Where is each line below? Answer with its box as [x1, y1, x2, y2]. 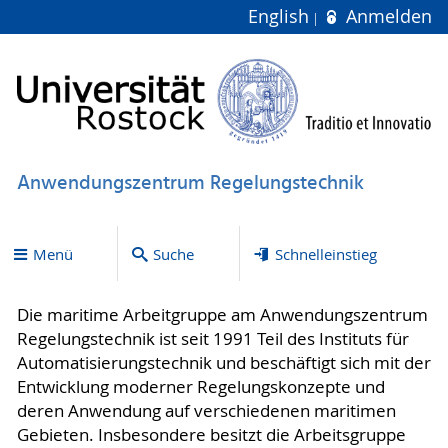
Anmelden [340, 5, 432, 28]
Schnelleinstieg [274, 243, 377, 264]
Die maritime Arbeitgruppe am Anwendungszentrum [16, 304, 428, 327]
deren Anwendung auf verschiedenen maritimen [16, 400, 396, 423]
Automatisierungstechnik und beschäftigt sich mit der [16, 352, 431, 375]
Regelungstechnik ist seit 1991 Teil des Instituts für [16, 328, 409, 351]
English [248, 5, 315, 28]
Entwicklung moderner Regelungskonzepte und [16, 376, 385, 399]
